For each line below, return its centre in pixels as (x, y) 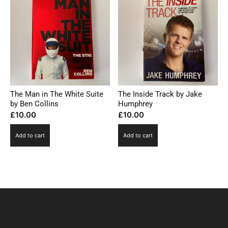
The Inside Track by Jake (160, 94)
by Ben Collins (34, 104)
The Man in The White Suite (57, 94)
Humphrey (136, 104)
